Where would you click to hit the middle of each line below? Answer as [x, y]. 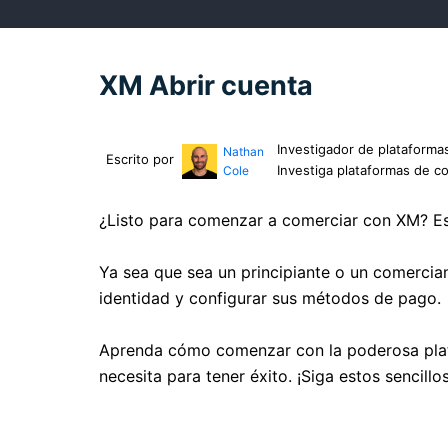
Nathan [243, 151]
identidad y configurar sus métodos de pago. [270, 297]
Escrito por [140, 159]
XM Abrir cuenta [206, 85]
